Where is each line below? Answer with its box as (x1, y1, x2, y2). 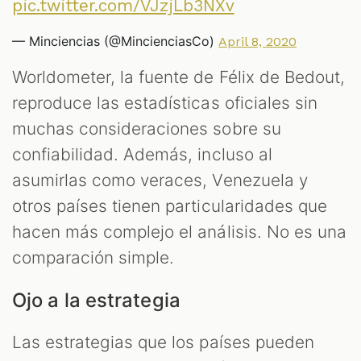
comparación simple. (12, 247, 175, 268)
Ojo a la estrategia (12, 288, 180, 312)
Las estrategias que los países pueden (12, 331, 314, 352)
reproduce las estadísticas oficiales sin (12, 92, 317, 113)
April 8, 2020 (218, 33, 297, 49)
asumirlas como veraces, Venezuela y (12, 169, 308, 190)
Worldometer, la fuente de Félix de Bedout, (12, 66, 345, 87)
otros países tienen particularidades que (12, 195, 327, 216)
